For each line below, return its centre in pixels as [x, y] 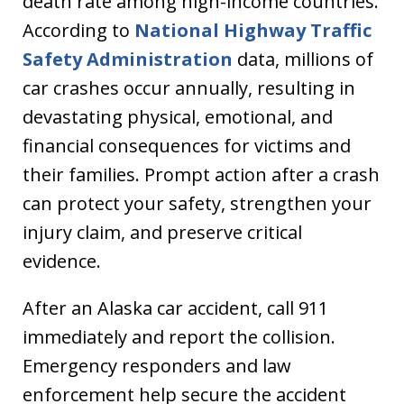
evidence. [62, 261]
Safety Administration [128, 59]
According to [78, 30]
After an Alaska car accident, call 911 [175, 308]
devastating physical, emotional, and [178, 117]
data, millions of [303, 59]
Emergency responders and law [157, 366]
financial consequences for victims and [187, 146]
